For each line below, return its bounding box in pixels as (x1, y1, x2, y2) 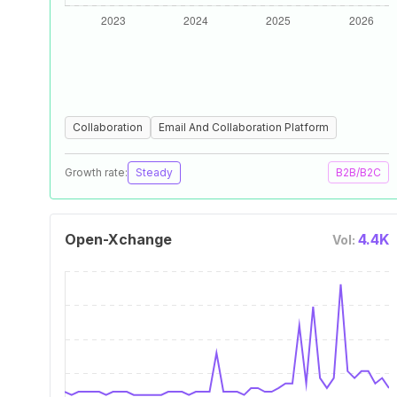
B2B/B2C (336, 166, 381, 179)
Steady (136, 166, 173, 179)
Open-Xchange (65, 230, 172, 248)
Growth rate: (65, 166, 128, 179)
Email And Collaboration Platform (159, 121, 329, 134)
